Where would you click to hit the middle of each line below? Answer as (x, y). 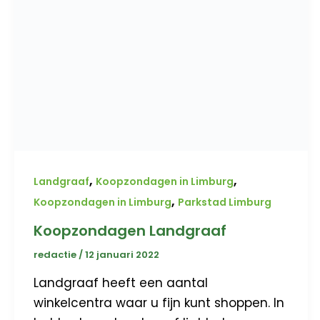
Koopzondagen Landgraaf (130, 231)
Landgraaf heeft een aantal (121, 282)
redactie (56, 255)
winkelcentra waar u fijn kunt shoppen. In (159, 302)
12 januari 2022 (122, 255)
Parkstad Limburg (225, 202)
